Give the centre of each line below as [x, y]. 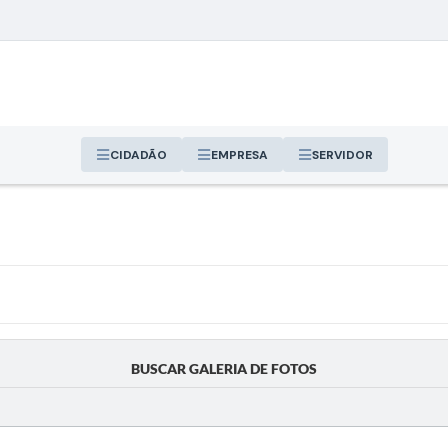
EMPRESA [239, 154]
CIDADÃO [138, 154]
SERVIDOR [342, 154]
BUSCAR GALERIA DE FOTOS [224, 368]
